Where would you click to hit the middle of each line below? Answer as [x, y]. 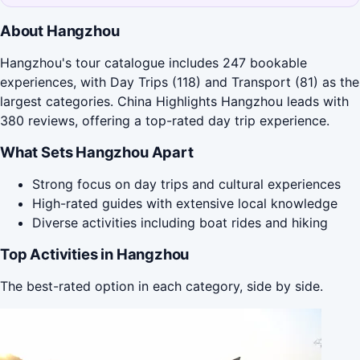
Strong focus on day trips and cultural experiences [186, 184]
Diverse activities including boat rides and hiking [180, 222]
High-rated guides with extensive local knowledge [185, 203]
